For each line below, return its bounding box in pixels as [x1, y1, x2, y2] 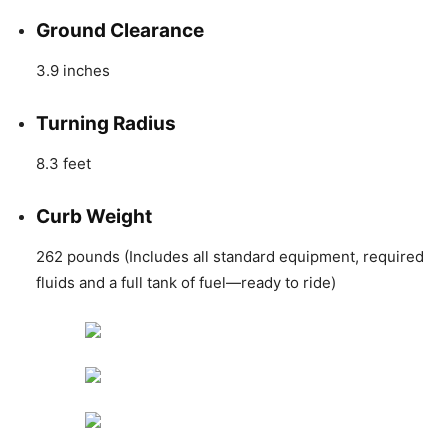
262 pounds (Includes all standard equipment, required [36, 246, 424, 266]
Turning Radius [36, 111, 176, 135]
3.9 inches [36, 60, 110, 80]
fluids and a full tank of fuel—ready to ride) [36, 272, 336, 292]
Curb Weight [36, 204, 152, 228]
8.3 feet [36, 153, 91, 173]
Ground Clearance [36, 18, 204, 42]
